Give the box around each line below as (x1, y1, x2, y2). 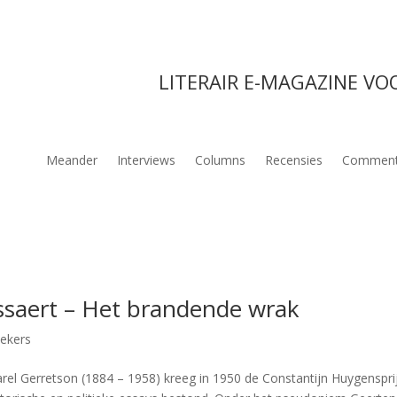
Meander (45, 152, 97, 169)
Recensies (264, 152, 323, 169)
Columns (194, 152, 245, 169)
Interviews (116, 152, 175, 169)
